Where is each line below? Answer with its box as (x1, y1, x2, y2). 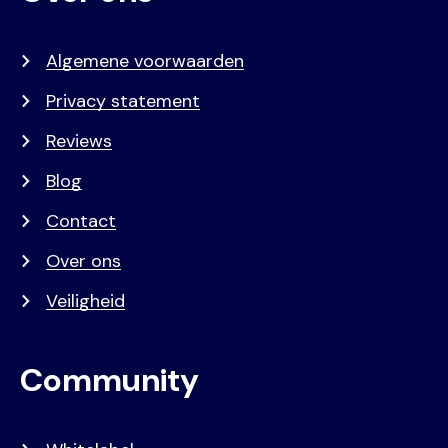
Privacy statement (46, 88, 200, 113)
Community (20, 358, 199, 401)
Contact (46, 208, 116, 233)
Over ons (46, 248, 121, 273)
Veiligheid (46, 288, 125, 313)
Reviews (46, 128, 112, 153)
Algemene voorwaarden (46, 48, 244, 73)
